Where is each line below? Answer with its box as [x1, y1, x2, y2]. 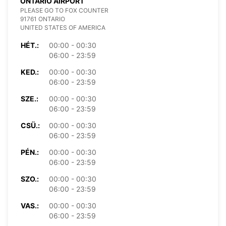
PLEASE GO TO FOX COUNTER [20, 6, 108, 14]
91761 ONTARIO [20, 15, 65, 23]
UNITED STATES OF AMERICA [20, 23, 105, 31]
